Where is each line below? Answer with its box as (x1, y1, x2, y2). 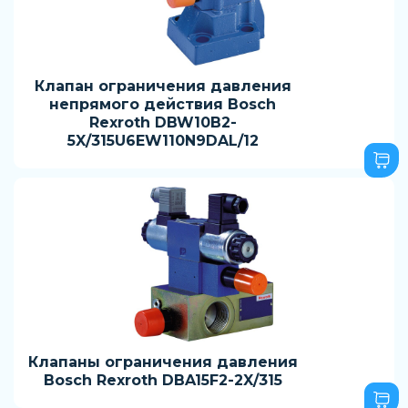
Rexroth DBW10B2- (88, 114, 237, 131)
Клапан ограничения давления (34, 77, 291, 95)
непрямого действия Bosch (49, 96, 276, 113)
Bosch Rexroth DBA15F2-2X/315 (43, 372, 282, 389)
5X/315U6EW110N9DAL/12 (66, 132, 259, 149)
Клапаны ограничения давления (27, 353, 298, 371)
